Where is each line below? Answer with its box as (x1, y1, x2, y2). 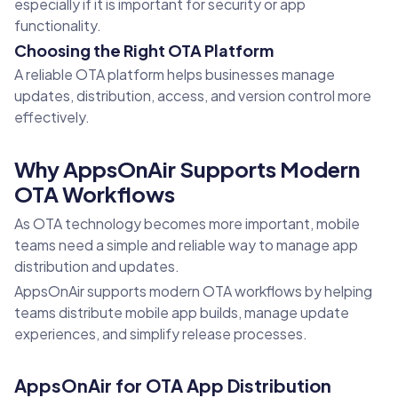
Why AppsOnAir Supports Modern (14, 155, 360, 183)
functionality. (14, 16, 101, 36)
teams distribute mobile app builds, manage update (14, 303, 349, 322)
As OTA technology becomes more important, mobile (14, 214, 360, 234)
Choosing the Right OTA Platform (14, 40, 274, 61)
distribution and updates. (14, 257, 179, 276)
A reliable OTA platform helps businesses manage (14, 65, 335, 84)
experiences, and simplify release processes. (14, 324, 307, 344)
